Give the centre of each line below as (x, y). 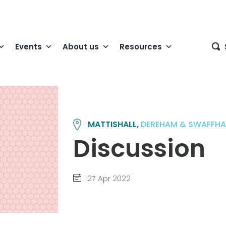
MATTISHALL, (115, 125)
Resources (141, 46)
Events (29, 46)
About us (81, 46)
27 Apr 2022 (108, 179)
